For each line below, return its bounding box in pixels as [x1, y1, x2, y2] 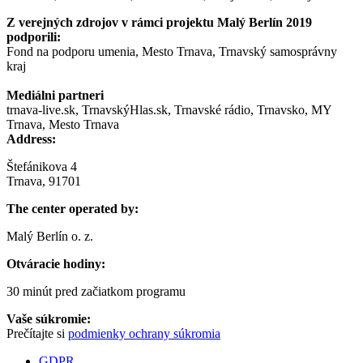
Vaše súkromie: [6, 312, 91, 327]
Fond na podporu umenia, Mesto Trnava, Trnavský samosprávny [6, 45, 337, 59]
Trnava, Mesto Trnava [6, 117, 119, 132]
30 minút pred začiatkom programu [6, 284, 186, 299]
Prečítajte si [6, 327, 68, 341]
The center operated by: [6, 202, 139, 216]
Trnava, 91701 [6, 174, 81, 189]
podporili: [6, 30, 61, 45]
